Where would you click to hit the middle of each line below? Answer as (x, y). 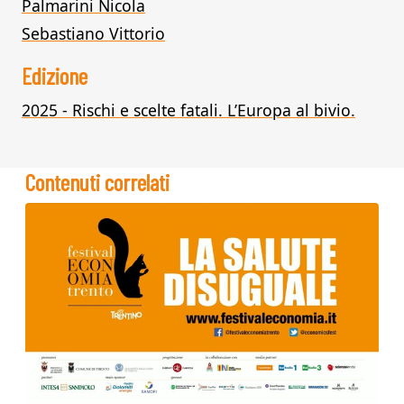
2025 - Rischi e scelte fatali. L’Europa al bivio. (188, 110)
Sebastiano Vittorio (93, 33)
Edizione (55, 75)
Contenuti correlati (97, 182)
